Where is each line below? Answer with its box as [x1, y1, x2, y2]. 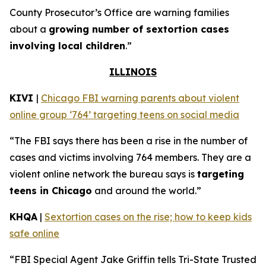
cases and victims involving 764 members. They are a [9, 151, 251, 163]
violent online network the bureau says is [9, 168, 197, 180]
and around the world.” [92, 185, 201, 197]
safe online [9, 227, 59, 239]
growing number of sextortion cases [49, 23, 229, 35]
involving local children [9, 40, 125, 52]
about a [9, 23, 49, 35]
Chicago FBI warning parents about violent [41, 92, 239, 104]
